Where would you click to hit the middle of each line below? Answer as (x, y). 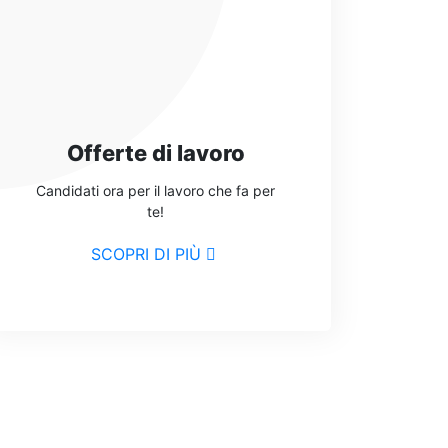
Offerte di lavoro (155, 153)
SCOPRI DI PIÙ (145, 254)
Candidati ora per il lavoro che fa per (156, 191)
